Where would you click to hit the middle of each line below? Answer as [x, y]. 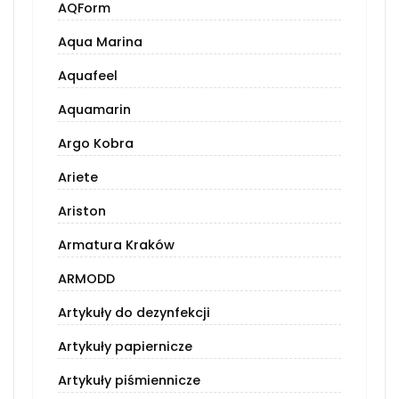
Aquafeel [88, 76]
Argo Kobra [96, 144]
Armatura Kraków [116, 245]
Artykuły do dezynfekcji [134, 313]
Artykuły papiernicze [125, 347]
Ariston [82, 212]
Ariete [78, 178]
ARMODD [86, 279]
